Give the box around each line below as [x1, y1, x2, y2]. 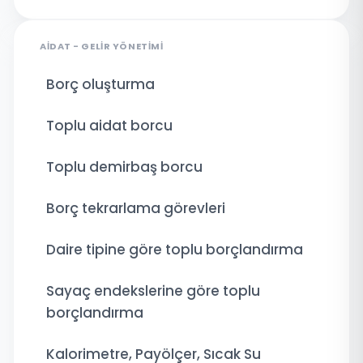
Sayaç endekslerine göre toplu [46, 280, 260, 301]
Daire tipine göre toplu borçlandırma [46, 239, 303, 259]
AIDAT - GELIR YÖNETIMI [40, 39, 164, 53]
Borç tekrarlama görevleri [46, 198, 225, 218]
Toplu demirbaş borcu [46, 156, 203, 177]
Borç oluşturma [46, 74, 155, 94]
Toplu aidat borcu [46, 115, 173, 135]
